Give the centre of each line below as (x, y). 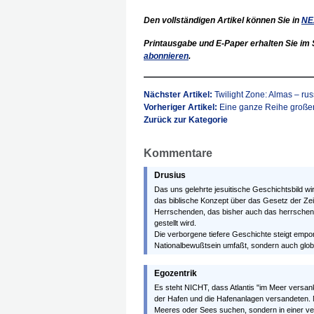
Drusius (170, 175)
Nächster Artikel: (179, 95)
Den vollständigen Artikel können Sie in (223, 20)
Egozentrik (176, 273)
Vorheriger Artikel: (182, 107)
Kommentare (178, 153)
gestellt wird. (175, 223)
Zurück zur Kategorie (186, 120)
